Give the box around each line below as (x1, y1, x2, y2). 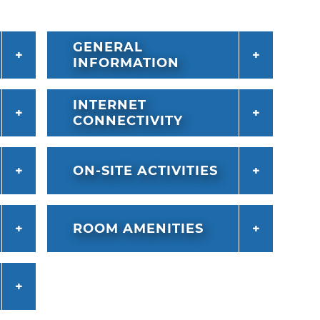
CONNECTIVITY (72, 113, 183, 129)
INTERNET (72, 97, 146, 114)
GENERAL (72, 39, 143, 56)
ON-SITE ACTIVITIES (72, 163, 218, 179)
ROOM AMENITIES (72, 221, 204, 237)
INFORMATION (72, 55, 179, 71)
